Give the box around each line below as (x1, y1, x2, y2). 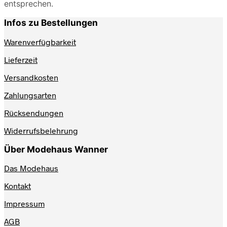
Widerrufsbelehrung (4, 125, 78, 135)
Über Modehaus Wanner (4, 143, 108, 155)
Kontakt (4, 181, 31, 191)
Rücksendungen (4, 107, 63, 118)
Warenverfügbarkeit (4, 36, 76, 47)
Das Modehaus (4, 163, 58, 173)
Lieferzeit (4, 54, 37, 64)
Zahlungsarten (4, 90, 56, 100)
